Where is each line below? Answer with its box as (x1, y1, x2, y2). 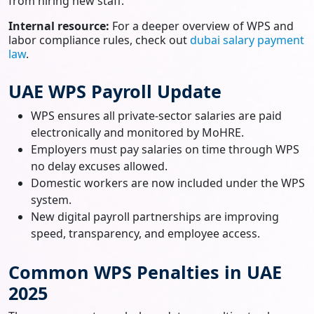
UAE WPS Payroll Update (8, 78, 221, 103)
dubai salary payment (190, 32, 304, 48)
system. (31, 191, 71, 207)
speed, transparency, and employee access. (31, 225, 260, 241)
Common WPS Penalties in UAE (8, 259, 282, 284)
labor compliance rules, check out (8, 32, 190, 48)
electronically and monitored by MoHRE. (31, 124, 244, 140)
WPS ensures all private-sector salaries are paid (31, 107, 282, 123)
